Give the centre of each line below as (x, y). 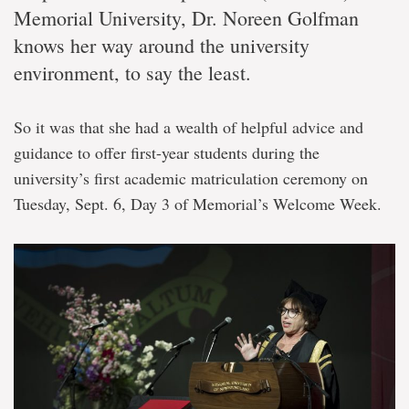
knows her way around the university (162, 45)
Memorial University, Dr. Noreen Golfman (186, 18)
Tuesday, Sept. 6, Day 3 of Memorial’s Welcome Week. (198, 204)
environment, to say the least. (132, 73)
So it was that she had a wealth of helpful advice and (189, 127)
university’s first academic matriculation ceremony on (191, 178)
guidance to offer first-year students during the (167, 152)
